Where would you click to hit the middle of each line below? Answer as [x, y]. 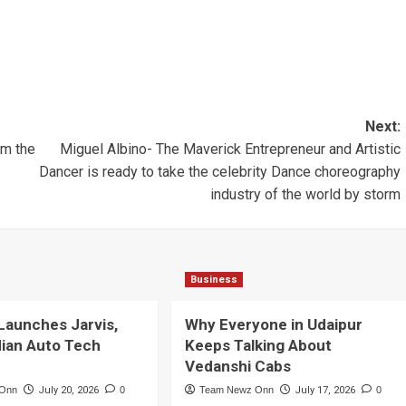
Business [213, 280]
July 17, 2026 [324, 391]
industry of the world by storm [305, 195]
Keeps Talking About [258, 346]
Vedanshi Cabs [237, 367]
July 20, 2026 [69, 391]
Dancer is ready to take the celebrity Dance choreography [219, 172]
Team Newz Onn [236, 390]
